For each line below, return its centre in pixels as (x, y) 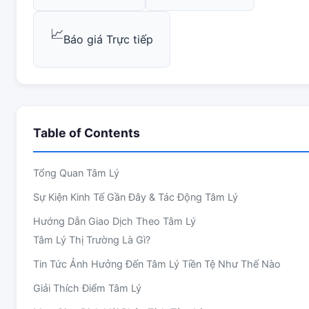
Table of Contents (87, 133)
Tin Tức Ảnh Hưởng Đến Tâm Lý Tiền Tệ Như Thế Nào (157, 264)
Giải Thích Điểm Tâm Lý (87, 288)
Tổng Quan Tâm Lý (76, 173)
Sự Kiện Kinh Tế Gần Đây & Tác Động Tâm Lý (136, 197)
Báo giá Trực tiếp (108, 39)
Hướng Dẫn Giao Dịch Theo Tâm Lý (114, 221)
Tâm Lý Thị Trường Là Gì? (92, 240)
